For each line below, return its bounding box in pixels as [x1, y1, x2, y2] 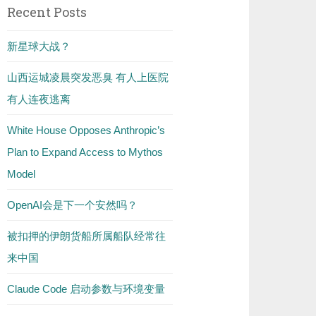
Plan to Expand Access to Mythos [7, 146, 164, 158]
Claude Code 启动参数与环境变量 [7, 283, 166, 295]
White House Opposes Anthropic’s [7, 124, 166, 136]
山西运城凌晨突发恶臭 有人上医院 [7, 71, 169, 83]
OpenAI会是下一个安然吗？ [7, 199, 138, 211]
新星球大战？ [7, 40, 71, 52]
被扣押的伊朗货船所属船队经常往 [7, 230, 166, 242]
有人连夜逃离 [7, 93, 71, 105]
